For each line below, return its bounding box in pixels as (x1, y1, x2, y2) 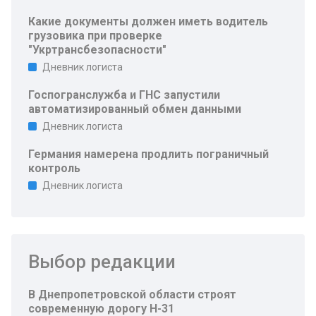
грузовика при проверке (28, 29, 162, 42)
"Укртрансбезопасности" (28, 43, 166, 56)
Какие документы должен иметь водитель (28, 15, 268, 28)
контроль (28, 162, 80, 175)
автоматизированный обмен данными (28, 102, 241, 116)
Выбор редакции (28, 251, 176, 272)
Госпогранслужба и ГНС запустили (28, 88, 220, 102)
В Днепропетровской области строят (28, 288, 236, 301)
